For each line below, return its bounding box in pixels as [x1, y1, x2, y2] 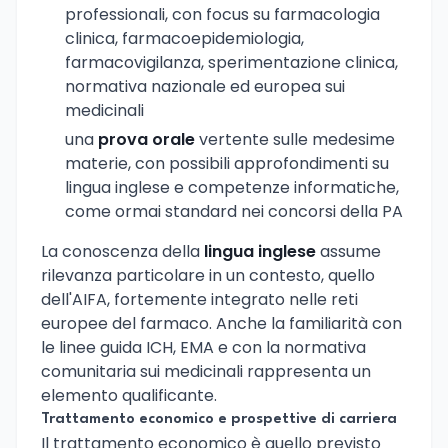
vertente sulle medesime [195, 127, 395, 151]
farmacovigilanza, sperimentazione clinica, [65, 51, 398, 75]
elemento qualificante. [41, 383, 217, 407]
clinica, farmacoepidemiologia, [65, 27, 304, 51]
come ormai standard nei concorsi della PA [65, 199, 403, 223]
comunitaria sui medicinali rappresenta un [41, 359, 371, 383]
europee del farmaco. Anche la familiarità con [41, 311, 402, 335]
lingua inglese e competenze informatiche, [65, 175, 399, 199]
